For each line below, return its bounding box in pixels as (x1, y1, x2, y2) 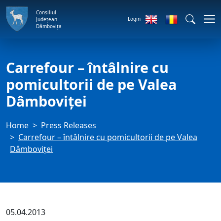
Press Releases (41, 120, 96, 131)
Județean (36, 15, 57, 23)
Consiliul (36, 8, 56, 16)
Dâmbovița (36, 22, 62, 30)
